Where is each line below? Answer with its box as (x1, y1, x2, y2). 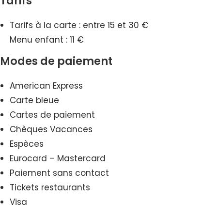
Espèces (10, 138, 44, 150)
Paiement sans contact (10, 167, 109, 179)
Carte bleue (10, 94, 59, 106)
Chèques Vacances (10, 123, 93, 135)
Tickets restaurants (10, 181, 90, 193)
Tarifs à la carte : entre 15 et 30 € (10, 19, 148, 31)
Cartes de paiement (10, 108, 95, 121)
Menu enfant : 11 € (10, 33, 84, 46)
